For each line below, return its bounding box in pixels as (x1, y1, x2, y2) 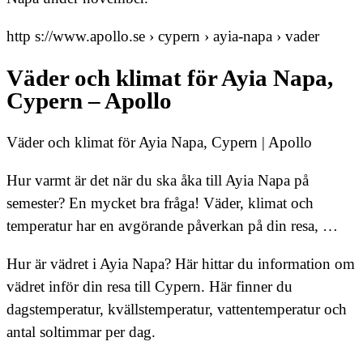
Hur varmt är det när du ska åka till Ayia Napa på (6, 172, 309, 190)
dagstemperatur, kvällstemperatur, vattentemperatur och (6, 301, 347, 318)
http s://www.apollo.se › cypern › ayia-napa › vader (6, 28, 319, 45)
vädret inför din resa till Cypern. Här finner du (6, 278, 293, 296)
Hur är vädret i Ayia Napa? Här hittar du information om (6, 255, 355, 273)
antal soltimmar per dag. (6, 323, 156, 341)
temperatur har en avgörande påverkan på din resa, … (6, 217, 338, 235)
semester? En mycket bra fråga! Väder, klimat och (6, 194, 314, 212)
